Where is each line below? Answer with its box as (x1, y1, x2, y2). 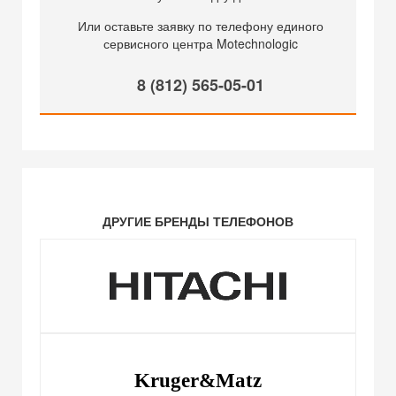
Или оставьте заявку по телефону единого (77, 17, 324, 34)
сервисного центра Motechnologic (103, 34, 298, 52)
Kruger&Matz (134, 369, 262, 392)
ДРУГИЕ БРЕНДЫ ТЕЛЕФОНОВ (103, 212, 293, 230)
